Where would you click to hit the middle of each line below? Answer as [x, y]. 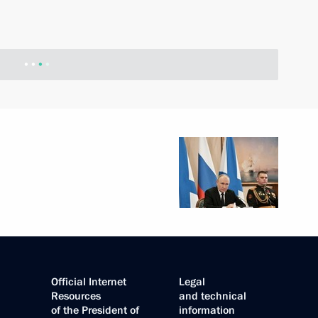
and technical [213, 296]
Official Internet [89, 282]
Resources [76, 296]
